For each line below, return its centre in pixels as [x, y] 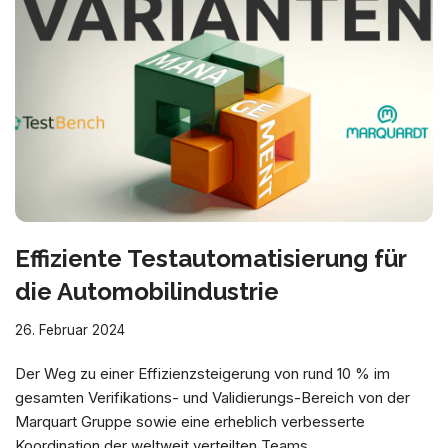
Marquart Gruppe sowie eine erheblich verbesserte [190, 422]
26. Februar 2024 [70, 330]
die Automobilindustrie [147, 292]
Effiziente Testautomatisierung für [210, 259]
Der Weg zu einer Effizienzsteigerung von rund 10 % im [202, 374]
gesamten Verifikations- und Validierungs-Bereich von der [212, 398]
